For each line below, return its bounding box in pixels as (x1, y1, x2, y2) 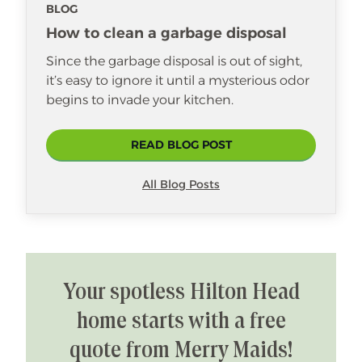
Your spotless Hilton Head (62, 280, 300, 305)
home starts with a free (76, 309, 286, 335)
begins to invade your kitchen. (46, 92, 234, 107)
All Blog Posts (142, 177, 220, 192)
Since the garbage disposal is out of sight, (46, 53, 302, 69)
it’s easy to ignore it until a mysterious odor (46, 73, 309, 88)
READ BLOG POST (130, 137, 232, 152)
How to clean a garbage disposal (46, 24, 287, 42)
